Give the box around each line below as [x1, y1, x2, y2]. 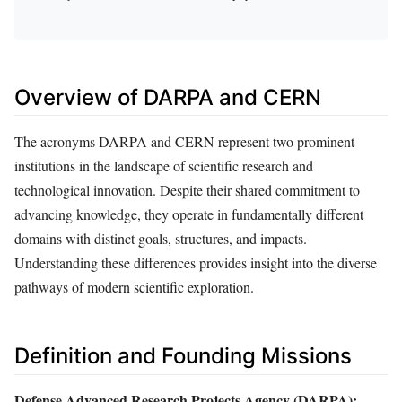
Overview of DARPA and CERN [14, 83, 321, 110]
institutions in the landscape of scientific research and [14, 156, 313, 176]
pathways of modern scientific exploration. [14, 277, 254, 297]
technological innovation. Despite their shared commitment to [14, 180, 360, 200]
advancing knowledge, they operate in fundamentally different [14, 205, 363, 224]
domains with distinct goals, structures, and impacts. [14, 229, 307, 249]
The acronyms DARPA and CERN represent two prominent [14, 132, 354, 152]
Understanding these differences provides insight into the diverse [14, 253, 377, 273]
